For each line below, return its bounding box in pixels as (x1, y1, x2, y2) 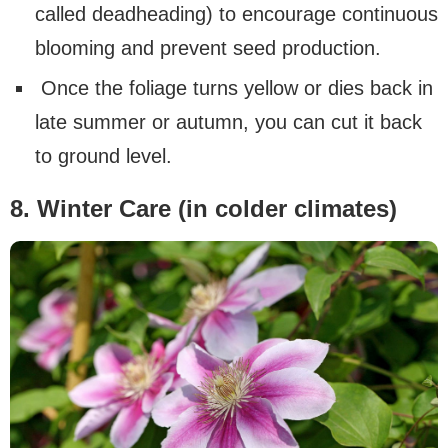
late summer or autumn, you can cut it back (35, 110, 422, 133)
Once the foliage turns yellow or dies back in (35, 76, 433, 99)
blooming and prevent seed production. (35, 36, 381, 59)
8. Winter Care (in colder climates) (10, 194, 397, 222)
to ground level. (35, 144, 172, 167)
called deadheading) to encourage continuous (35, 2, 438, 25)
